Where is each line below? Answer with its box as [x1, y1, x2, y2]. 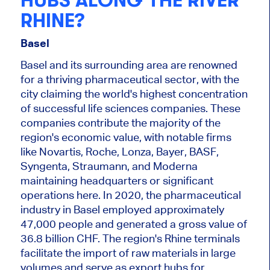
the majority [131, 116, 190, 129]
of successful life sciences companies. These [20, 101, 240, 115]
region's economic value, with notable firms [20, 130, 231, 143]
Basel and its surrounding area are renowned [20, 58, 237, 71]
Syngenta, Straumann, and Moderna [20, 159, 198, 172]
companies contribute [20, 116, 131, 129]
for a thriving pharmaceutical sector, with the [20, 72, 239, 86]
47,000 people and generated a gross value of [20, 217, 247, 230]
